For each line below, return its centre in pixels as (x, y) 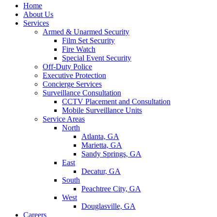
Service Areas (64, 119)
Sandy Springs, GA (111, 154)
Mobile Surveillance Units (102, 110)
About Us (38, 15)
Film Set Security (88, 41)
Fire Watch (79, 49)
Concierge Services (72, 84)
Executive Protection (74, 76)
